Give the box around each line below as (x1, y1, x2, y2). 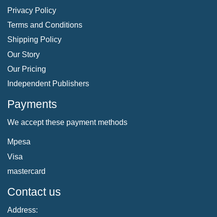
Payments (7, 98, 57, 111)
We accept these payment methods (7, 118, 127, 127)
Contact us (7, 186, 61, 199)
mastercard (7, 167, 46, 176)
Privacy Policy (7, 6, 56, 15)
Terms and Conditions (7, 20, 82, 29)
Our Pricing (7, 65, 46, 74)
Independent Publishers (7, 79, 89, 88)
